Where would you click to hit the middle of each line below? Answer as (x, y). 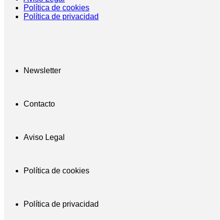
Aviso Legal (44, 137)
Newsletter (42, 70)
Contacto (39, 104)
